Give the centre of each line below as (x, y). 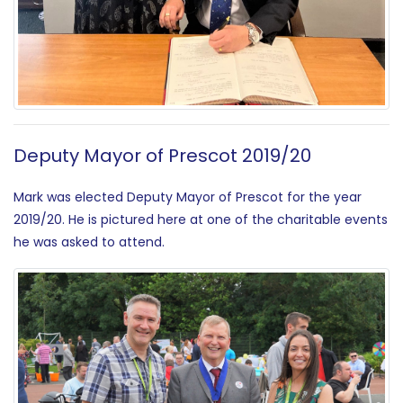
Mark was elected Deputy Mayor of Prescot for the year (188, 197)
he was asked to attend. (89, 242)
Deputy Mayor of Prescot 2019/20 (162, 156)
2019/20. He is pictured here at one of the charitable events (201, 220)
